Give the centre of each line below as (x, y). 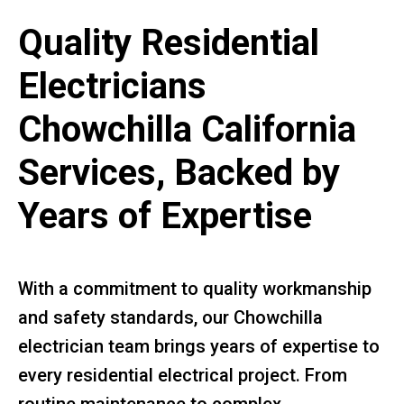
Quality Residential (169, 42)
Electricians (112, 86)
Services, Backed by (179, 172)
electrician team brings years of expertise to (199, 346)
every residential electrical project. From (183, 375)
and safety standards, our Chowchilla (170, 317)
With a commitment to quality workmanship (195, 288)
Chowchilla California (187, 129)
